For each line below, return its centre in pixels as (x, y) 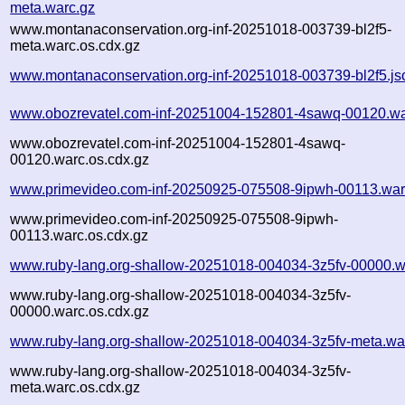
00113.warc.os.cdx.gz (80, 235)
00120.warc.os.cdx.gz (80, 159)
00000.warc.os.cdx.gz (80, 311)
